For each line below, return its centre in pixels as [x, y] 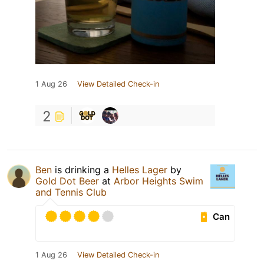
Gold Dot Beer [67, 181]
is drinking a [82, 170]
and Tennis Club [71, 192]
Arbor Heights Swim [159, 181]
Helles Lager [140, 170]
